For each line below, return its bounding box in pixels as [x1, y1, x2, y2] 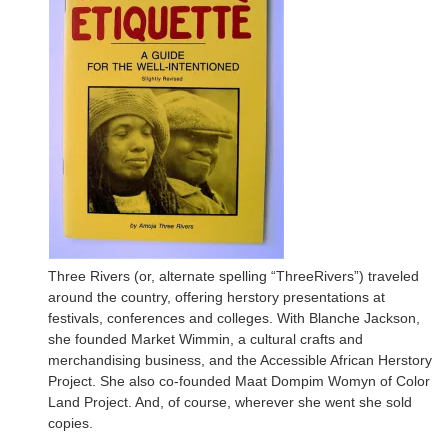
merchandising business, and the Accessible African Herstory [48, 351, 432, 368]
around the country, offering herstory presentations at [48, 288, 385, 305]
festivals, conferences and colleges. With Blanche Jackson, [48, 309, 420, 326]
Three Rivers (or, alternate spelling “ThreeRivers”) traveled [48, 267, 419, 284]
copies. [48, 414, 93, 431]
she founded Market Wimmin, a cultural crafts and [48, 330, 363, 347]
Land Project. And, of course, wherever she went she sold [48, 393, 412, 410]
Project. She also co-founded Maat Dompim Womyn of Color [48, 372, 430, 389]
